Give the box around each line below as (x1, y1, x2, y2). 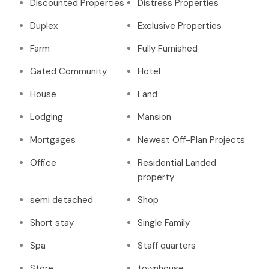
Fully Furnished (138, 43, 198, 55)
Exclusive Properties (138, 20, 222, 32)
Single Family (138, 217, 190, 229)
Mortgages (30, 134, 76, 147)
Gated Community (30, 65, 107, 78)
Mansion (138, 111, 171, 124)
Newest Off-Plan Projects (138, 134, 245, 147)
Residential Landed (138, 157, 216, 169)
